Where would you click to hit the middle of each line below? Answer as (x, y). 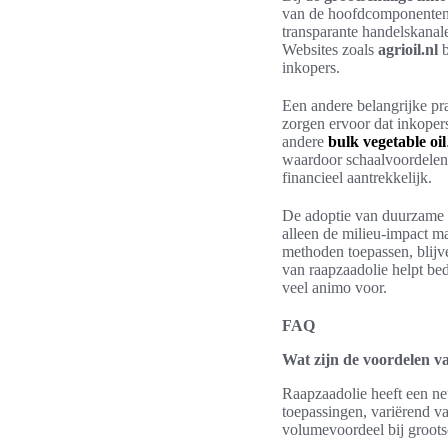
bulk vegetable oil (387, 142)
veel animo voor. (334, 288)
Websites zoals (330, 50)
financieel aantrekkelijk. (357, 178)
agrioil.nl (408, 50)
